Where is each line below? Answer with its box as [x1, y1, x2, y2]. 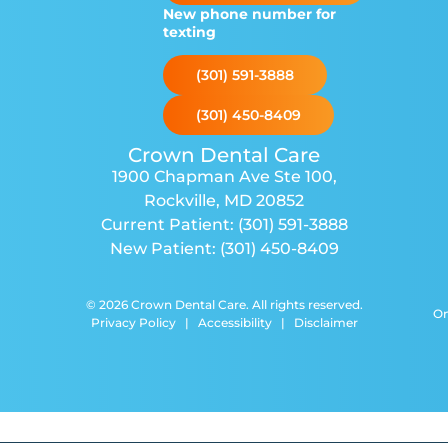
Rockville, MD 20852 [144, 191, 304, 211]
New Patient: [109, 239, 220, 259]
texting [163, 23, 217, 42]
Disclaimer [293, 315, 358, 331]
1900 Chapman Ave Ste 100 [111, 167, 333, 187]
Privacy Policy [90, 315, 176, 331]
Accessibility [197, 315, 272, 331]
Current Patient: [100, 215, 238, 235]
